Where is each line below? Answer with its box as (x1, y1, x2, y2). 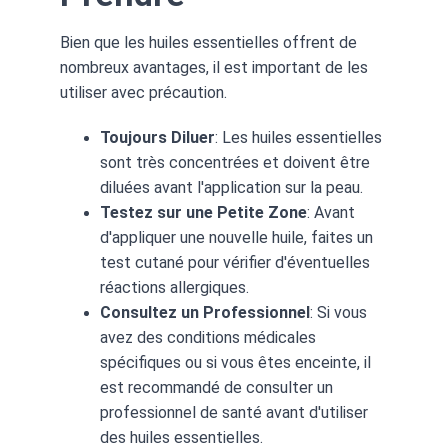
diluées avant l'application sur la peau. (100, 178, 363, 197)
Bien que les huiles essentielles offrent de (60, 33, 361, 52)
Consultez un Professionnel (100, 303, 310, 322)
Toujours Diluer (100, 128, 215, 147)
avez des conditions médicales (100, 328, 320, 347)
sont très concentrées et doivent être (100, 153, 374, 172)
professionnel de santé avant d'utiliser (100, 403, 372, 422)
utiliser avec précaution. (60, 83, 227, 102)
